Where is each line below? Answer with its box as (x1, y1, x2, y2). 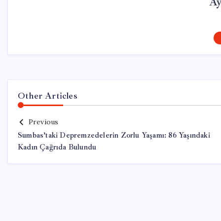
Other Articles (18, 90, 77, 101)
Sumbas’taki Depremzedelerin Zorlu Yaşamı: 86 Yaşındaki (18, 131, 210, 140)
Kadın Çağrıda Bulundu (18, 143, 97, 152)
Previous (28, 117, 59, 126)
